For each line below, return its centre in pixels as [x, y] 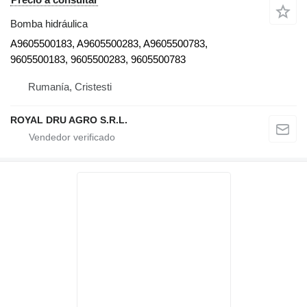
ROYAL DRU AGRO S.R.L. [69, 120]
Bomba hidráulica [49, 23]
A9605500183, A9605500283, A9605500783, [109, 43]
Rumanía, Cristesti [70, 86]
